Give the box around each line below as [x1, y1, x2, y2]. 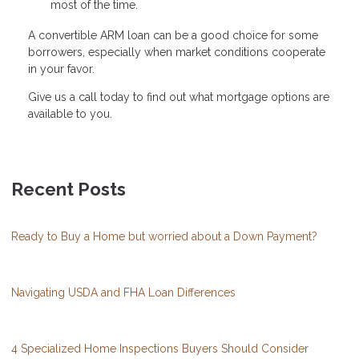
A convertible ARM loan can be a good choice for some [28, 28, 318, 42]
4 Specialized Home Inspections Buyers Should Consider [11, 341, 309, 355]
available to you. [28, 107, 112, 120]
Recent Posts [11, 178, 126, 200]
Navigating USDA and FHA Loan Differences [11, 285, 236, 299]
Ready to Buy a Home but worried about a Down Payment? [11, 229, 317, 243]
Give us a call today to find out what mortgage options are [28, 90, 329, 103]
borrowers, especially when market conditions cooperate [28, 45, 325, 58]
